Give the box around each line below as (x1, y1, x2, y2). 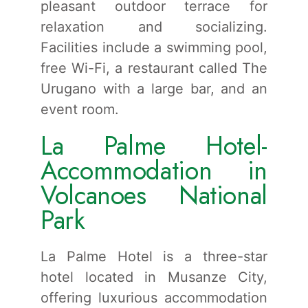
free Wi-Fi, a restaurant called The (41, 59, 267, 76)
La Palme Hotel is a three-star (41, 247, 267, 265)
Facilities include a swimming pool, (41, 38, 267, 56)
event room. (41, 100, 119, 118)
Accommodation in (41, 151, 267, 189)
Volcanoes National (41, 176, 267, 214)
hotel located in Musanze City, (41, 268, 267, 285)
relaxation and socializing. (41, 18, 267, 35)
